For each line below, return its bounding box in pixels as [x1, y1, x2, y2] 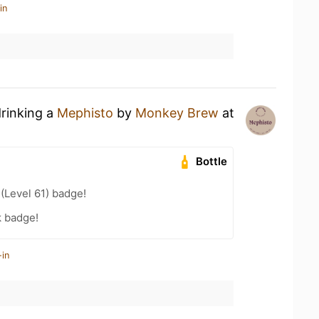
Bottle [196, 154, 228, 168]
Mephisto [57, 105, 113, 120]
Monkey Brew [135, 105, 219, 120]
